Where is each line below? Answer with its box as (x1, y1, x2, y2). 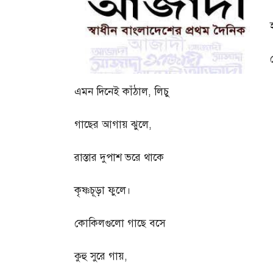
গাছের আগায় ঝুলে (74, 118, 149, 132)
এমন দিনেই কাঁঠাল (74, 85, 148, 99)
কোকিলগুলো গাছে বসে (74, 217, 166, 230)
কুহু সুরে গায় (74, 250, 124, 263)
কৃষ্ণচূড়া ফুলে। (74, 184, 131, 197)
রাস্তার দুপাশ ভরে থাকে (74, 151, 164, 165)
